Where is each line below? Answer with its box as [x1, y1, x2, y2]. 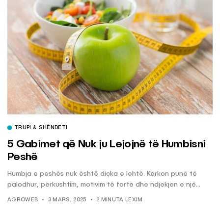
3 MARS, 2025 [48, 197, 86, 203]
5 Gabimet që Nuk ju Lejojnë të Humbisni [7, 139, 206, 150]
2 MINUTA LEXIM [96, 197, 143, 203]
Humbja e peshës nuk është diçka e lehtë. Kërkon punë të [7, 170, 197, 178]
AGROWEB [7, 197, 38, 203]
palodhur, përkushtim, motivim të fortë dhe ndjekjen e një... [7, 181, 200, 189]
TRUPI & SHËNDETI [14, 125, 68, 131]
